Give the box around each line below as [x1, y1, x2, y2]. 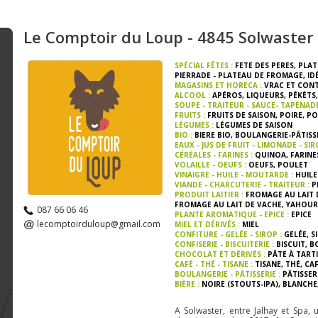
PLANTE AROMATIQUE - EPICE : [174, 209, 291, 219]
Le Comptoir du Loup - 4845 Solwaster [23, 26, 314, 48]
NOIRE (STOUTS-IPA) [201, 279, 278, 289]
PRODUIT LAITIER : [174, 190, 246, 199]
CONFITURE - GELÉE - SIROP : [174, 229, 284, 239]
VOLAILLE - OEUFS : [174, 160, 248, 170]
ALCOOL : [174, 90, 212, 100]
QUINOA [254, 150, 286, 160]
